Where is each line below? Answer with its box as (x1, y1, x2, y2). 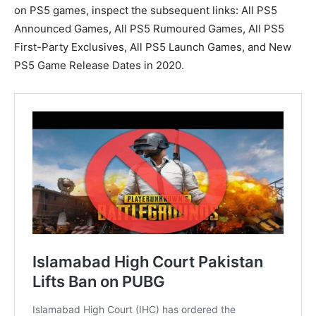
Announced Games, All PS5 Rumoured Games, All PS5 (14, 21, 284, 35)
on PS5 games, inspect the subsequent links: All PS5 (14, 3, 277, 17)
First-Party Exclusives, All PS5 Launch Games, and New (14, 39, 291, 54)
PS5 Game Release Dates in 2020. (14, 58, 184, 72)
